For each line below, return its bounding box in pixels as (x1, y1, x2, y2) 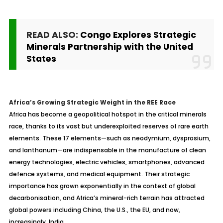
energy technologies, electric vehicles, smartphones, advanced (8, 158, 205, 166)
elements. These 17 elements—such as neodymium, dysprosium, (8, 134, 211, 142)
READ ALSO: (26, 29, 80, 41)
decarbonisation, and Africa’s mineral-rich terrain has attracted (8, 194, 205, 202)
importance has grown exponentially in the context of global (8, 182, 196, 190)
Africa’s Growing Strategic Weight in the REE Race (8, 98, 176, 107)
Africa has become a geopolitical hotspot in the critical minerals (8, 110, 207, 118)
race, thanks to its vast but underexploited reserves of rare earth (8, 122, 209, 130)
